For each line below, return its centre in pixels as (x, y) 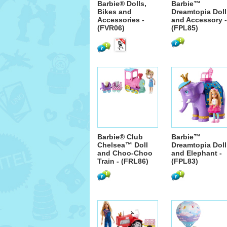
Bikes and (115, 12)
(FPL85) (185, 28)
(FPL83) (185, 161)
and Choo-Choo (125, 153)
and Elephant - (197, 153)
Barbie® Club (120, 137)
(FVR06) (111, 28)
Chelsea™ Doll (123, 145)
